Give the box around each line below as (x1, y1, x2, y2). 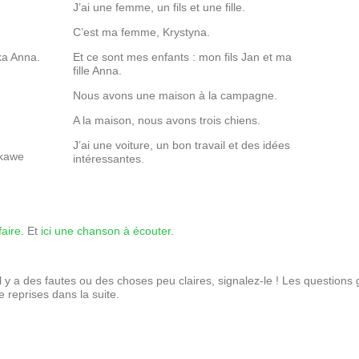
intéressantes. (73, 152, 145, 166)
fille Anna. (73, 64, 123, 78)
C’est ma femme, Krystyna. (73, 26, 211, 39)
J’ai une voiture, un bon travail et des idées (73, 139, 291, 152)
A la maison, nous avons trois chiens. (73, 114, 261, 127)
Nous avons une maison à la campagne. (73, 89, 278, 103)
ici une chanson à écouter (41, 224, 171, 238)
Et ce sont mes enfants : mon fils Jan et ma (73, 50, 292, 64)
